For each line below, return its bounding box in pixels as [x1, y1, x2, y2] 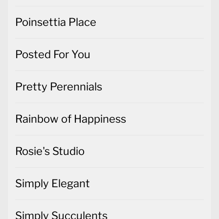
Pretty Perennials [15, 80, 102, 93]
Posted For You [15, 47, 90, 61]
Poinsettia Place [15, 15, 96, 28]
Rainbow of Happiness [15, 112, 126, 125]
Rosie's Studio [15, 144, 85, 157]
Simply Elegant [15, 176, 90, 190]
